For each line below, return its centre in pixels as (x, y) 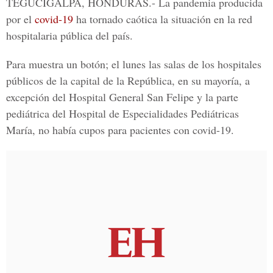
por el (20, 19)
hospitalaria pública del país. (69, 35)
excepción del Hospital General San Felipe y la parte (122, 97)
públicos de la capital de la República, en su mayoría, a (128, 80)
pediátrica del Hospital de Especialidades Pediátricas (122, 113)
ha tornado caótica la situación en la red (163, 19)
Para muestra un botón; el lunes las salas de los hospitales (134, 64)
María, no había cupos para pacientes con (99, 130)
